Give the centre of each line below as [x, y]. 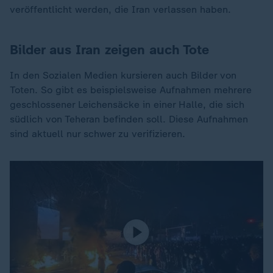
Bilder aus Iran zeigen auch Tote [109, 49]
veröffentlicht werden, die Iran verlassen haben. [120, 9]
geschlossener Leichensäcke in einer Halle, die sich [127, 104]
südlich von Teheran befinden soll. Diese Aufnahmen [129, 119]
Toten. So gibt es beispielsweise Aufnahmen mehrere [131, 90]
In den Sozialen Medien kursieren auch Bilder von [123, 75]
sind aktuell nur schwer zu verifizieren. [97, 133]
